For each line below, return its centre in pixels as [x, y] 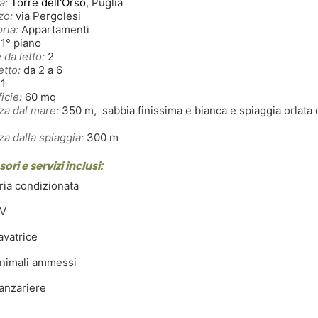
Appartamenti [54, 29]
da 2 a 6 [42, 70]
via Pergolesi [47, 16]
